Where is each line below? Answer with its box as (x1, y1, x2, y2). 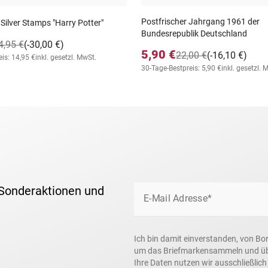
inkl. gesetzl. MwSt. (35, 53, 96, 62)
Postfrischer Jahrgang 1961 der (141, 17, 260, 26)
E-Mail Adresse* (144, 193, 212, 205)
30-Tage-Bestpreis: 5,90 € (141, 64, 221, 72)
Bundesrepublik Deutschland (141, 29, 247, 38)
